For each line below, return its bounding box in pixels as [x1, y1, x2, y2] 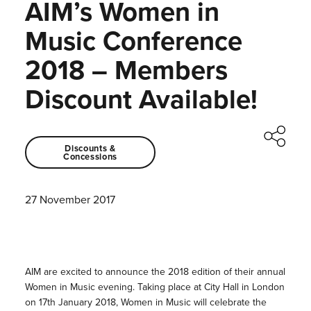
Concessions [62, 149, 117, 163]
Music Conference [24, 22, 242, 60]
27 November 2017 [24, 192, 115, 208]
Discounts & [65, 141, 116, 155]
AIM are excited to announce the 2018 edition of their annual [24, 264, 285, 280]
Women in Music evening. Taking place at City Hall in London [24, 280, 285, 295]
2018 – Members [24, 51, 228, 90]
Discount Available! [24, 80, 258, 119]
